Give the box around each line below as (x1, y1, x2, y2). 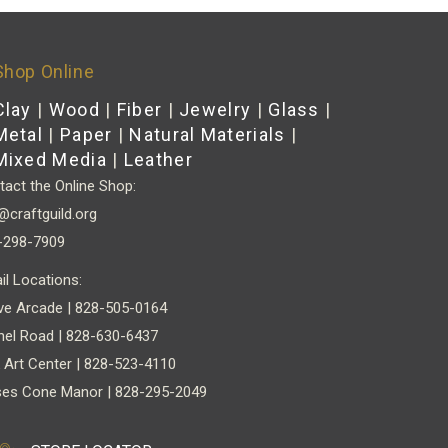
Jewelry (179, 98, 252, 120)
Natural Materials (129, 123, 286, 145)
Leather (123, 148, 193, 170)
